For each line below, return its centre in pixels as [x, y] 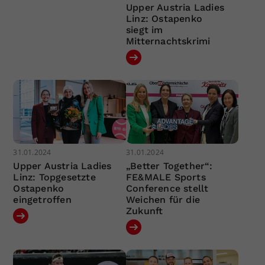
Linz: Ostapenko [164, 19]
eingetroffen [42, 199]
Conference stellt [167, 188]
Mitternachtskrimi [168, 41]
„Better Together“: [169, 166]
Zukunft [144, 211]
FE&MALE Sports [166, 177]
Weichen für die [163, 199]
